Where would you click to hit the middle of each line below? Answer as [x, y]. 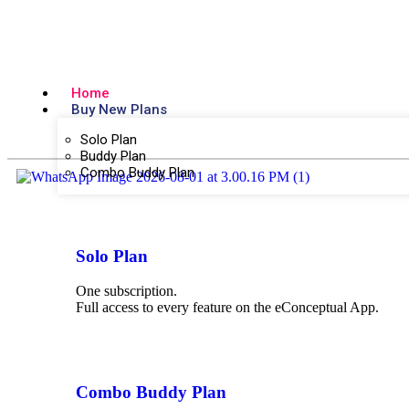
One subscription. [126, 291]
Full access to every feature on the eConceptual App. [227, 308]
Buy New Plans [119, 110]
